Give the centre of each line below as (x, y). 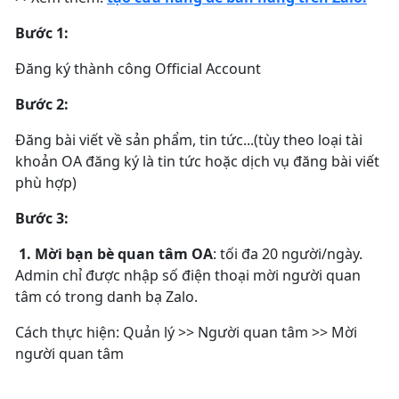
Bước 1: (42, 33)
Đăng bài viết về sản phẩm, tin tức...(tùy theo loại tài (189, 140)
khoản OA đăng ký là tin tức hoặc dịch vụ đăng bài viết (197, 161)
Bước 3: (42, 218)
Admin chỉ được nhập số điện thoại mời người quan (188, 275)
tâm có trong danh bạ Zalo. (106, 297)
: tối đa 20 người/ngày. (288, 254)
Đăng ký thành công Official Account (138, 69)
